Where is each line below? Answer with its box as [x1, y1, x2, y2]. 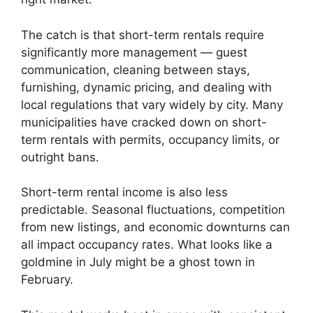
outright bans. [21, 150, 99, 164]
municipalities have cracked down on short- [21, 115, 267, 129]
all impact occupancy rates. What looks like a [21, 238, 272, 252]
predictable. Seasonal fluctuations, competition [21, 203, 285, 217]
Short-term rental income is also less [21, 185, 228, 200]
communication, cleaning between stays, [21, 62, 250, 77]
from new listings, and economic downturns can [21, 220, 290, 235]
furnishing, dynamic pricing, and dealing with [21, 80, 272, 94]
